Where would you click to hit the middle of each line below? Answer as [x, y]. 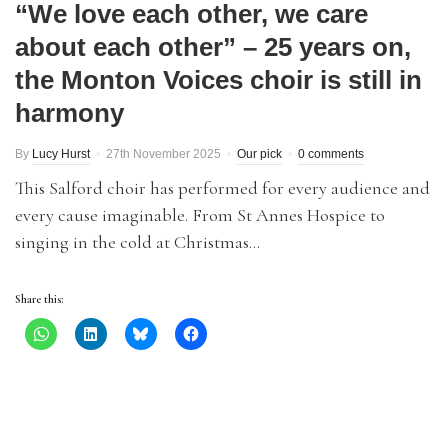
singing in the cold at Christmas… [137, 242]
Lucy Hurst [61, 154]
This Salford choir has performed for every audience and [222, 188]
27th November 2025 [163, 154]
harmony [69, 113]
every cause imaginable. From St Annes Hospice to [200, 215]
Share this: [39, 299]
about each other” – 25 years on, [213, 47]
